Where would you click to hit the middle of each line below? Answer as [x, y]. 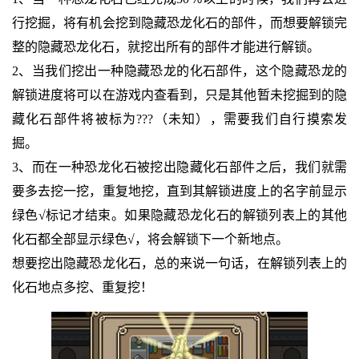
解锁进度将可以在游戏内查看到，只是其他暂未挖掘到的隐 [179, 95]
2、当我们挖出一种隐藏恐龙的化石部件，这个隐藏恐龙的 [179, 71]
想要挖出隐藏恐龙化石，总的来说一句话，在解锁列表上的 [179, 263]
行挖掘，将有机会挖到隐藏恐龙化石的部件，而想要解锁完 [179, 22]
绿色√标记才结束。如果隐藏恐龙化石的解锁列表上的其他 [179, 215]
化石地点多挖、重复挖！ [82, 287]
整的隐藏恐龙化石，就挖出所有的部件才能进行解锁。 [165, 46]
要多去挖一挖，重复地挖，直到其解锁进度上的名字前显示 [179, 191]
